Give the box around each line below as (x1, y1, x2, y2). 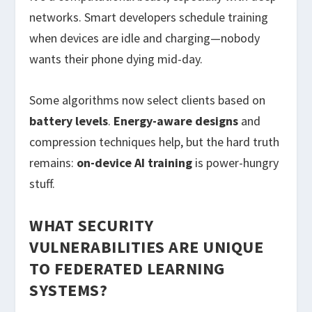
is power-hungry (192, 154, 279, 171)
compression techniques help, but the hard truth (29, 133, 280, 150)
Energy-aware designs (114, 112, 239, 129)
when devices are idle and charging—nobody (29, 30, 260, 47)
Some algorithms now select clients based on (29, 91, 266, 108)
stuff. (29, 175, 56, 192)
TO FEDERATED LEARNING (29, 257, 225, 279)
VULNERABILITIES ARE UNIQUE (29, 235, 264, 258)
